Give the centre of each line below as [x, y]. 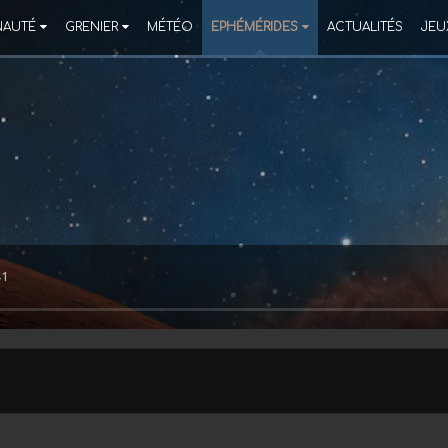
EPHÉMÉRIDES [254, 27]
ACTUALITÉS [365, 27]
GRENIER [91, 27]
